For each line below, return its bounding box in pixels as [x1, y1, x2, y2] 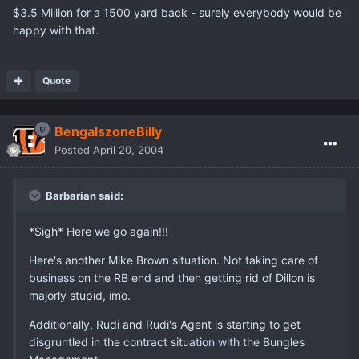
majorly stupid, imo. [29, 288, 131, 303]
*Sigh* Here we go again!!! [29, 224, 168, 239]
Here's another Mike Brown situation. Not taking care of [29, 253, 318, 268]
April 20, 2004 [93, 143, 163, 157]
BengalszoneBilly [54, 123, 162, 140]
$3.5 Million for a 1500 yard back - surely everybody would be [13, 6, 341, 20]
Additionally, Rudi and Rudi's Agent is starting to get [29, 317, 301, 332]
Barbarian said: [43, 189, 123, 203]
